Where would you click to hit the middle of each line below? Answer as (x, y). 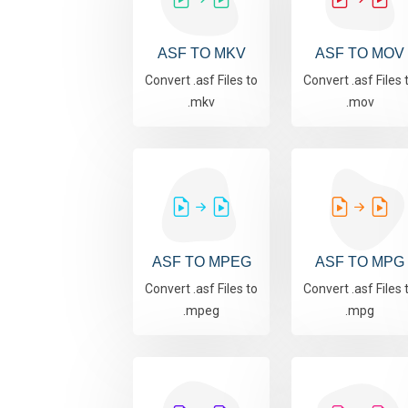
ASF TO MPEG (201, 262)
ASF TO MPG (360, 262)
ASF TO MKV (201, 54)
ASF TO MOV (360, 54)
